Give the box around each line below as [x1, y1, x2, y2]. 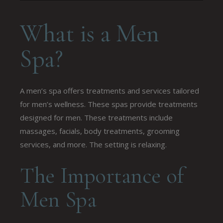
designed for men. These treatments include [20, 112, 173, 122]
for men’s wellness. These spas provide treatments [20, 99, 198, 109]
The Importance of [20, 161, 184, 189]
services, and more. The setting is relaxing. [20, 139, 167, 149]
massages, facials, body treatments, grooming [20, 125, 180, 136]
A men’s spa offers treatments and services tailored [20, 85, 200, 96]
